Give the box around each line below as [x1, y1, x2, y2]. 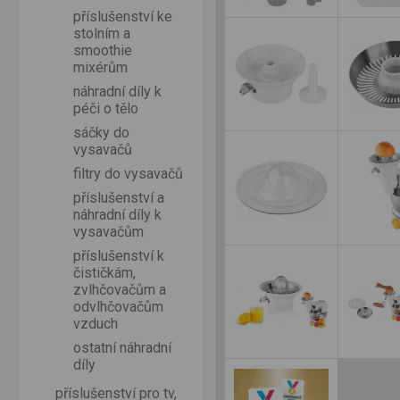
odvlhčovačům [73, 298, 163, 315]
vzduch [73, 315, 118, 332]
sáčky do [73, 124, 129, 141]
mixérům [73, 59, 128, 76]
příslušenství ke [73, 8, 172, 25]
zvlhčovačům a [73, 281, 166, 298]
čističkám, [73, 264, 136, 281]
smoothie [73, 42, 132, 59]
